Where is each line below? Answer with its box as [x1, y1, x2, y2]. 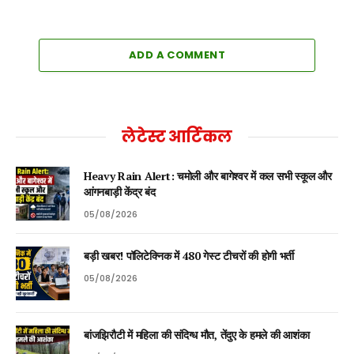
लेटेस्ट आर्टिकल [122, 125, 232, 148]
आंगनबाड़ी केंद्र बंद [84, 183, 156, 199]
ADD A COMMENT [128, 47, 226, 62]
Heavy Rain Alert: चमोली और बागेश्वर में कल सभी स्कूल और [84, 168, 332, 183]
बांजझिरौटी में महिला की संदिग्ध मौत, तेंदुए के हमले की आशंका [84, 326, 310, 342]
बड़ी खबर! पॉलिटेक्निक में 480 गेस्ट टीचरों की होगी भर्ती [84, 247, 295, 263]
